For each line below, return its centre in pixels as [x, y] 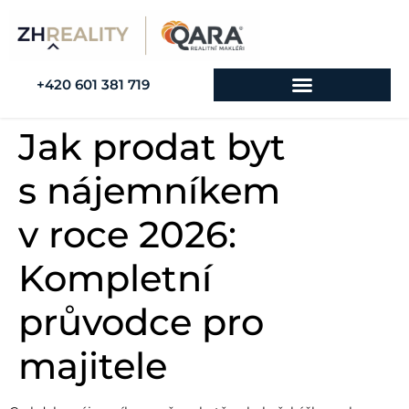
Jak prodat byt [152, 147]
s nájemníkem [149, 191]
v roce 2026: [127, 235]
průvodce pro [141, 322]
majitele [93, 366]
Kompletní [115, 278]
